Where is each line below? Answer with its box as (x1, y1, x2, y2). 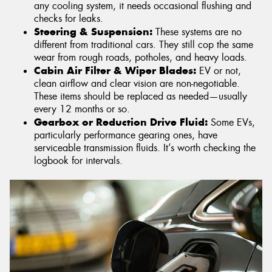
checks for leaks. (34, 12, 103, 25)
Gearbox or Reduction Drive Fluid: (34, 115, 208, 129)
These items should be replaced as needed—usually (34, 90, 247, 103)
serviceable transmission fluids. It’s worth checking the (34, 141, 256, 155)
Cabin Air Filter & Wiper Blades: (34, 64, 196, 78)
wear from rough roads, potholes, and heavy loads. (34, 51, 247, 64)
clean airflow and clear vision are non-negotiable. (34, 77, 240, 90)
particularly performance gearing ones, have (34, 129, 217, 142)
